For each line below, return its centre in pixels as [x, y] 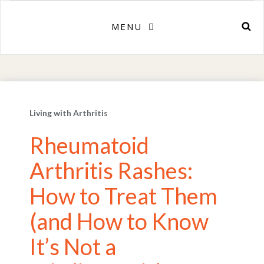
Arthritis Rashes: [111, 170]
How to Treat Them [123, 196]
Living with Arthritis [69, 113]
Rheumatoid [89, 145]
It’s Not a [73, 246]
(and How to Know [119, 221]
